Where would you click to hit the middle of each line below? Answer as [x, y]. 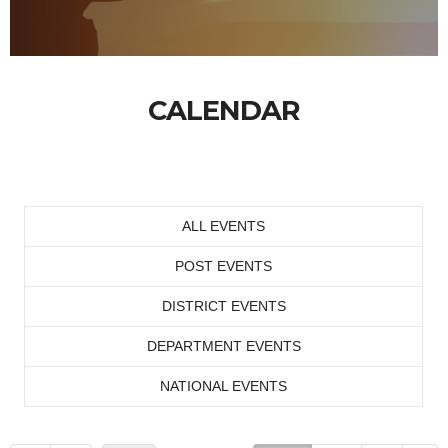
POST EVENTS [223, 266]
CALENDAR [224, 110]
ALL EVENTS [223, 226]
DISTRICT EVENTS [223, 306]
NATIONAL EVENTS [223, 386]
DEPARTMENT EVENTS [223, 346]
